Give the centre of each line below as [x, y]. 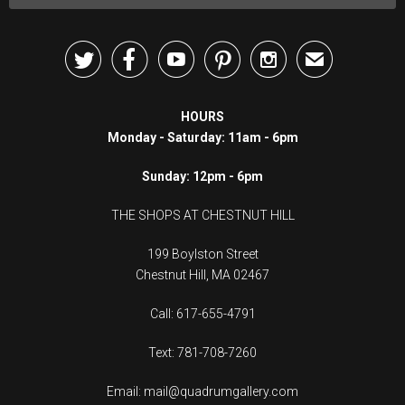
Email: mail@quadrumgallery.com [202, 391]
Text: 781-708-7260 [202, 352]
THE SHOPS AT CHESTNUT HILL [202, 215]
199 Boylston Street [202, 254]
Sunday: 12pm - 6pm [202, 176]
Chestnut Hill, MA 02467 [202, 274]
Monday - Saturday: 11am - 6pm [202, 137]
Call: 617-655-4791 [202, 313]
